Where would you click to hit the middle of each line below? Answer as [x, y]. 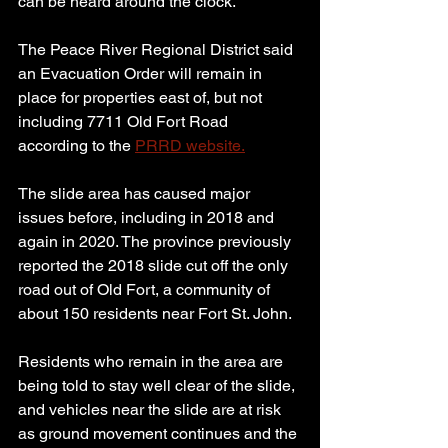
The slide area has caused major [136, 194]
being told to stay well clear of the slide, [158, 386]
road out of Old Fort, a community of [146, 290]
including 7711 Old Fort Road [125, 122]
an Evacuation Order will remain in [142, 74]
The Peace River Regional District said [157, 50]
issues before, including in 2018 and [148, 218]
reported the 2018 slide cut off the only [155, 266]
